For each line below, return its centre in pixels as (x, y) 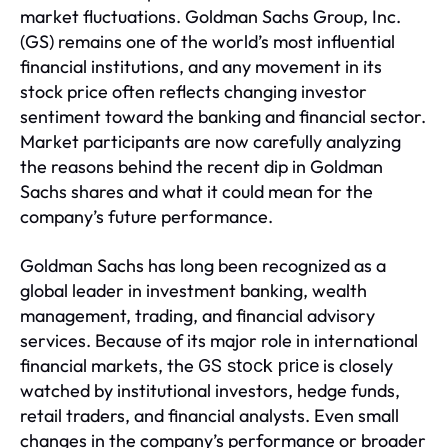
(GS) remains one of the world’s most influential (207, 41)
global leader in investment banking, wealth (193, 290)
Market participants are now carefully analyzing (210, 141)
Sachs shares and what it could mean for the (196, 191)
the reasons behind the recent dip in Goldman (201, 166)
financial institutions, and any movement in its (201, 66)
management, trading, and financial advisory (197, 315)
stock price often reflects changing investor (193, 91)
